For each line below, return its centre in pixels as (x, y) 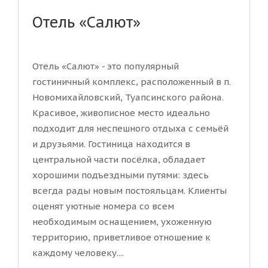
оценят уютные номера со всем (103, 206)
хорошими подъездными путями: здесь (121, 175)
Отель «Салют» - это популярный (106, 66)
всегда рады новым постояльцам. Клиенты (130, 191)
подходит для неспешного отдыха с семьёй (130, 129)
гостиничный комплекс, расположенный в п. (132, 82)
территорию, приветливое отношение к (121, 237)
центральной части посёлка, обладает (119, 160)
